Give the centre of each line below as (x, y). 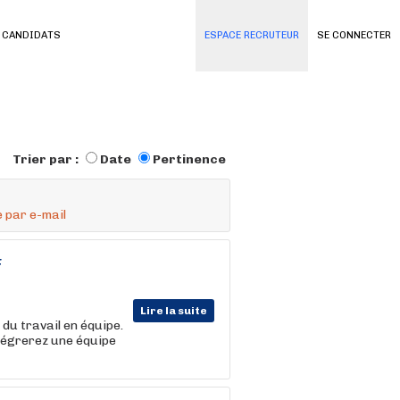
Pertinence (189, 159)
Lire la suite (174, 311)
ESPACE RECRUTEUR (252, 35)
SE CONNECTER (354, 35)
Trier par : (47, 159)
